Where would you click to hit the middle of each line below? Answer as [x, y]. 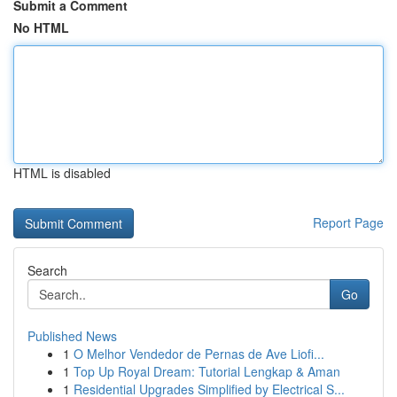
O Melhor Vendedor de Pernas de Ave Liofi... [199, 354]
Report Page [348, 222]
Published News [72, 336]
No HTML [41, 27]
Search [47, 270]
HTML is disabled [62, 173]
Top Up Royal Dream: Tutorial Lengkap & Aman [207, 371]
